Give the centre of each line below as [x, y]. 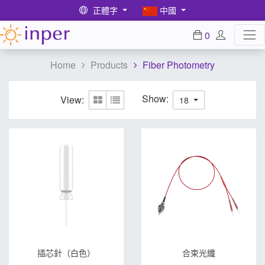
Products [109, 65]
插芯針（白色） [66, 253]
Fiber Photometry [179, 65]
